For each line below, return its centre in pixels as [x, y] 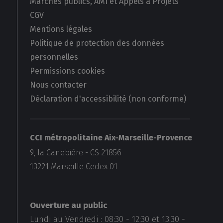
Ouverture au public [68, 206]
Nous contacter [58, 85]
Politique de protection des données [97, 43]
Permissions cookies [67, 71]
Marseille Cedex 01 [84, 167]
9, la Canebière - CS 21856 [75, 153]
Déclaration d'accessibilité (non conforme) [108, 99]
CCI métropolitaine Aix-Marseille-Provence [111, 138]
